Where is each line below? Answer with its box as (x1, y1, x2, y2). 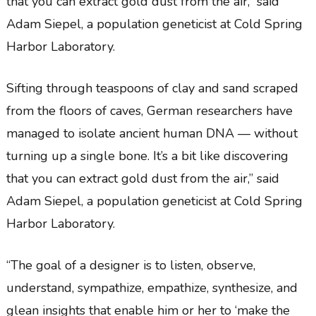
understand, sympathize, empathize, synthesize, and (6, 279, 298, 296)
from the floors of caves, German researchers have (6, 102, 293, 119)
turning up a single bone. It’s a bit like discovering (6, 147, 288, 164)
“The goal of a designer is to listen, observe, (6, 256, 255, 274)
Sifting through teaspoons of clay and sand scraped (6, 79, 298, 97)
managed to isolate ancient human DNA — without (6, 124, 298, 142)
